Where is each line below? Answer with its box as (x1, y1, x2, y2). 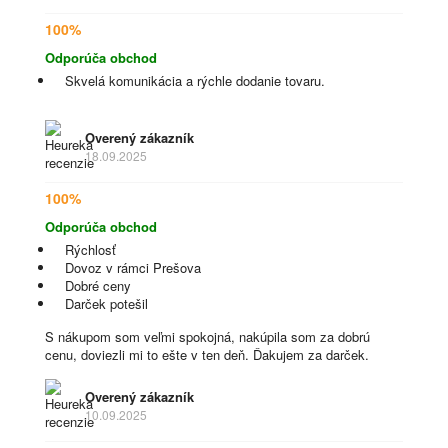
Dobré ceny (65, 276, 131, 295)
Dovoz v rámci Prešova (65, 258, 201, 277)
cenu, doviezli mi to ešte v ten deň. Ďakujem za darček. (45, 345, 369, 364)
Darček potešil (65, 294, 148, 313)
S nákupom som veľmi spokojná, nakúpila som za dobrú (45, 327, 370, 346)
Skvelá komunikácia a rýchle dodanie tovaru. (65, 71, 325, 90)
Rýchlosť (65, 240, 116, 259)
